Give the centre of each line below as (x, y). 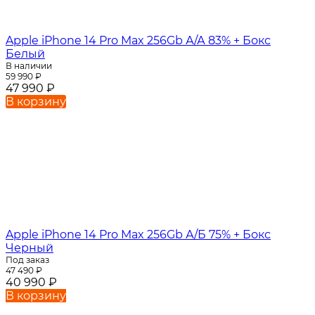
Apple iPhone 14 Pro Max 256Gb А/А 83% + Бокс (138, 40)
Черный (30, 247)
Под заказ (27, 259)
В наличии (29, 65)
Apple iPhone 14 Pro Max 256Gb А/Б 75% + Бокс (138, 234)
